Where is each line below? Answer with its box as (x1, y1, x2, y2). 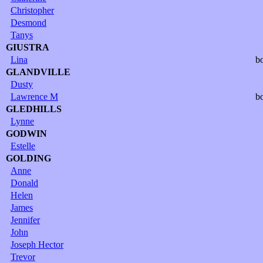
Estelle (11, 140, 35, 151)
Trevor (11, 251, 35, 262)
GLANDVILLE (6, 66, 70, 77)
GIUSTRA (6, 42, 49, 52)
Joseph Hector (11, 239, 63, 249)
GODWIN (6, 128, 47, 139)
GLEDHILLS (6, 103, 62, 114)
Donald (11, 177, 38, 188)
